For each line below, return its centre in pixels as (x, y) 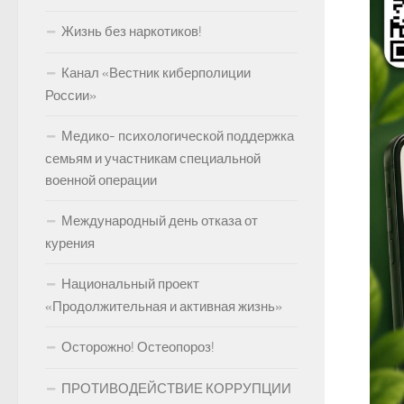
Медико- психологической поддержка (178, 136)
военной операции (101, 180)
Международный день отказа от (160, 221)
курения (70, 243)
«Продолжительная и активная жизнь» (164, 307)
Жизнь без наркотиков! (132, 32)
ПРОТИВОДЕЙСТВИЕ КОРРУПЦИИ (176, 389)
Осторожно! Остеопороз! (138, 347)
